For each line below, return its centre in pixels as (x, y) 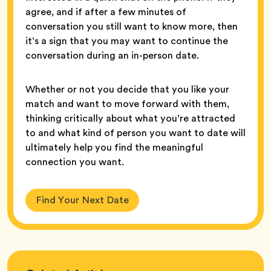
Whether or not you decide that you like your (127, 89)
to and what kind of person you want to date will (135, 132)
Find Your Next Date (82, 200)
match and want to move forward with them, (127, 103)
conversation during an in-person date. (112, 55)
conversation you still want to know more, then (132, 26)
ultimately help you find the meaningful (114, 147)
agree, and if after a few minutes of (106, 11)
